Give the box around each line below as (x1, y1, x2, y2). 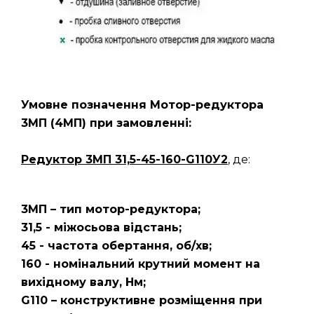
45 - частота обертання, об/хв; (21, 239, 212, 252)
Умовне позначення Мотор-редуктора (21, 98, 264, 111)
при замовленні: (86, 116, 191, 130)
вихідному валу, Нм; (21, 275, 146, 289)
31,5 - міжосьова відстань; (21, 221, 182, 234)
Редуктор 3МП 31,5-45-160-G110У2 (21, 153, 228, 166)
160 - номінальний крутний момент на (21, 257, 260, 271)
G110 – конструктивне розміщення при (21, 294, 262, 307)
